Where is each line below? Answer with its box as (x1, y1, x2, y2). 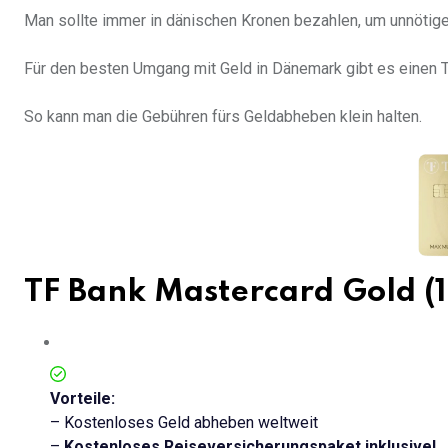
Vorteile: (50, 389, 115, 409)
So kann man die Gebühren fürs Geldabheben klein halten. (24, 107, 422, 127)
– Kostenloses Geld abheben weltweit (50, 413, 318, 433)
